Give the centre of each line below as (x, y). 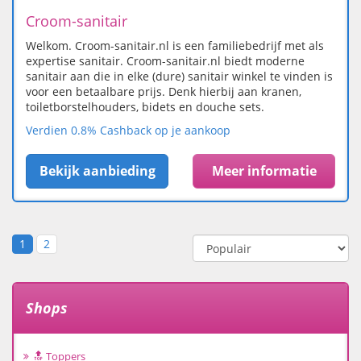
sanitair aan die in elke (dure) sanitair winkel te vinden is (179, 77)
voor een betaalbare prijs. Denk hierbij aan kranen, (164, 92)
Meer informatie (264, 171)
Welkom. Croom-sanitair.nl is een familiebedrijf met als (175, 46)
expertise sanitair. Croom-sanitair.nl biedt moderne (165, 61)
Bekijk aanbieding (98, 171)
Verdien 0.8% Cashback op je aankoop (128, 131)
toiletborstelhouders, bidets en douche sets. (145, 107)
